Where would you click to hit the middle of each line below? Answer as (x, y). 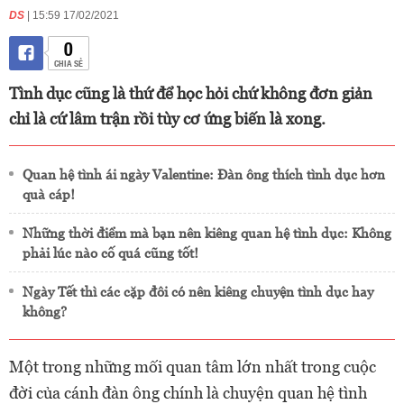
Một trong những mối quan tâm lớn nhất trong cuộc (193, 367)
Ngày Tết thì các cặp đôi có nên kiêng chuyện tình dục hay (198, 292)
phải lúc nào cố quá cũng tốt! (110, 253)
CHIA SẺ (68, 63)
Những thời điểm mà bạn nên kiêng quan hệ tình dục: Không (207, 233)
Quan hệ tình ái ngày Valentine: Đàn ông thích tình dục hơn (204, 174)
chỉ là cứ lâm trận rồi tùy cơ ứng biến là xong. (167, 119)
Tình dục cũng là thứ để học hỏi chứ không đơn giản (191, 93)
